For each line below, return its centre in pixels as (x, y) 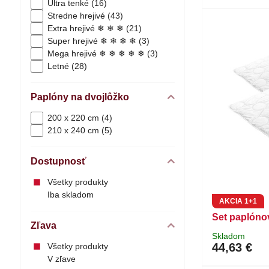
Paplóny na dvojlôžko (80, 97)
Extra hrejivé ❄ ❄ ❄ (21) (94, 28)
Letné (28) (67, 66)
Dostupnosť (58, 161)
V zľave (61, 259)
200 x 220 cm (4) (80, 118)
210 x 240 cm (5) (80, 130)
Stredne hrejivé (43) (85, 16)
